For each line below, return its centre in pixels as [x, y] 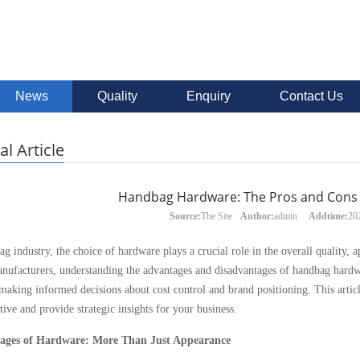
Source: [185, 216]
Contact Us [311, 96]
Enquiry [209, 96]
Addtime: [328, 216]
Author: [257, 216]
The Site [217, 216]
